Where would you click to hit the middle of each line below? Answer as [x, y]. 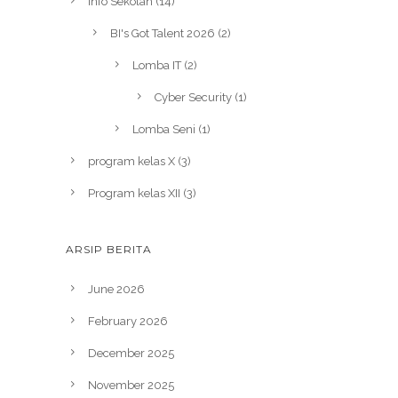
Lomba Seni [164, 129]
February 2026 [128, 321]
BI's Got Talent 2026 [163, 33]
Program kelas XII [134, 193]
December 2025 [131, 353]
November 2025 [131, 385]
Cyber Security [193, 97]
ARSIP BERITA [109, 249]
